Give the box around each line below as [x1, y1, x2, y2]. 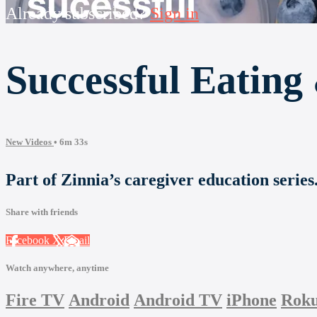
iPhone [226, 290, 277, 309]
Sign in [150, 4, 199, 23]
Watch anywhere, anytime [6, 262, 109, 273]
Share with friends [6, 207, 78, 218]
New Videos [6, 137, 54, 148]
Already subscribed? [6, 4, 150, 23]
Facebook [6, 234, 52, 246]
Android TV [134, 290, 222, 309]
